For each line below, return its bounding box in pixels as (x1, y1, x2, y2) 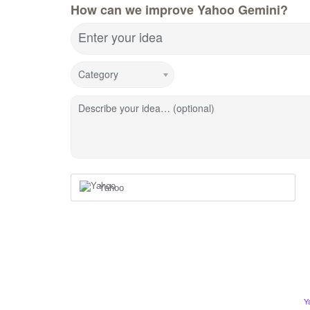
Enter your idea (78, 27, 163, 46)
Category (78, 66, 118, 81)
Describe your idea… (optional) (78, 100, 215, 115)
